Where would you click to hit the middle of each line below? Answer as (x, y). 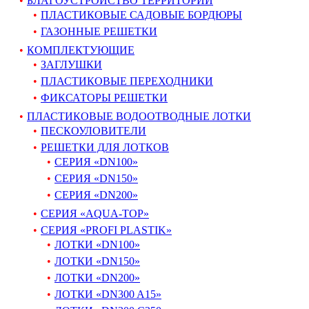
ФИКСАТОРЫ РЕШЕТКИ (104, 97)
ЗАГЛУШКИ (71, 64)
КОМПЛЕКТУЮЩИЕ (81, 50)
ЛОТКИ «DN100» (97, 244)
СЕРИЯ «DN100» (96, 161)
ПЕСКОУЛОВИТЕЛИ (93, 130)
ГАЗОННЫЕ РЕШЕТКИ (99, 31)
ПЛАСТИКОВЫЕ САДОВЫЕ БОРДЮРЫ (141, 14)
